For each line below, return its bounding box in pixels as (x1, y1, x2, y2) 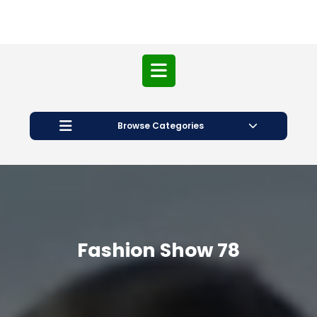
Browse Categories (117, 119, 204, 132)
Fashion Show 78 (77, 236, 240, 263)
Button (158, 111, 226, 142)
